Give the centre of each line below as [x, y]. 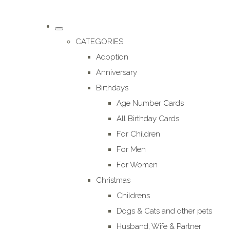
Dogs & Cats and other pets [165, 211]
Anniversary [117, 73]
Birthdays [112, 88]
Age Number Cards [150, 103]
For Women [137, 165]
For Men [131, 150]
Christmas [113, 180]
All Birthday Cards [148, 119]
